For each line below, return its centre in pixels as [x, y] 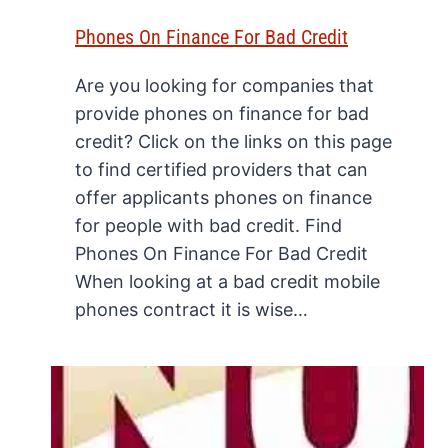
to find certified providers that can [221, 170]
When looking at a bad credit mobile [227, 282]
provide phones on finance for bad [222, 114]
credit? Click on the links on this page [233, 142]
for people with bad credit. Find [208, 226]
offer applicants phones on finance [223, 198]
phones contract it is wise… [191, 310]
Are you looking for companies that [224, 86]
